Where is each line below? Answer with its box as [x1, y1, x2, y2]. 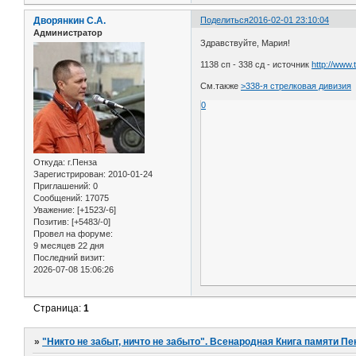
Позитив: [33, 217, 69, 227]
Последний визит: [33, 253, 105, 263]
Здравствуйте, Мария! [200, 38, 291, 48]
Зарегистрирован [33, 169, 103, 180]
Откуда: [33, 157, 65, 168]
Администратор [33, 27, 103, 37]
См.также [200, 81, 242, 91]
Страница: [33, 302, 84, 314]
